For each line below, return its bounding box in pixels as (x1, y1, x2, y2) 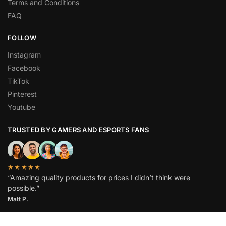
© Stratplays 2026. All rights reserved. (8, 214, 136, 223)
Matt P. (8, 195, 28, 203)
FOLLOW (8, 34, 36, 42)
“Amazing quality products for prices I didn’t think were (8, 173, 190, 182)
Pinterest (8, 89, 37, 98)
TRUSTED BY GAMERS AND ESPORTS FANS (8, 125, 149, 134)
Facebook (8, 63, 40, 72)
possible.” (8, 183, 39, 192)
